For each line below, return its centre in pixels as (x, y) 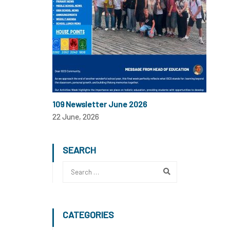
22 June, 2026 (76, 117)
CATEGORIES (88, 215)
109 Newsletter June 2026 (100, 104)
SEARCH (79, 150)
